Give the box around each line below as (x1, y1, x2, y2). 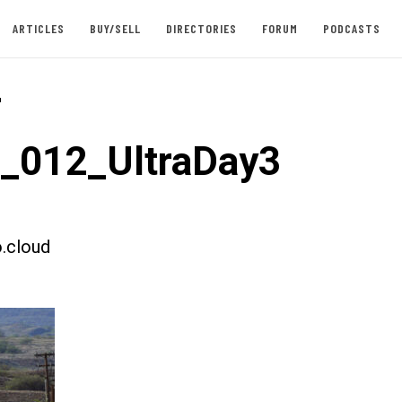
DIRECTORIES (165, 21, 237, 36)
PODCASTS (322, 21, 380, 36)
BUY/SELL (89, 21, 141, 36)
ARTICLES (12, 21, 65, 36)
